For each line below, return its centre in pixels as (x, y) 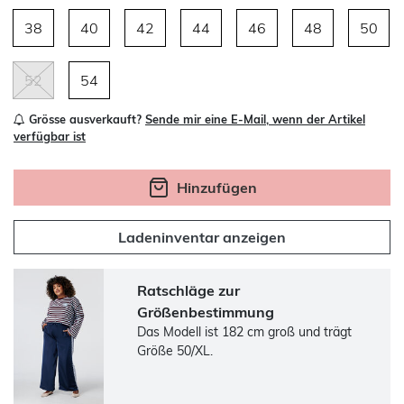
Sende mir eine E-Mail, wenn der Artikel (255, 119)
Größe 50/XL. (175, 350)
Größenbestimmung (206, 312)
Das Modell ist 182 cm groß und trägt (245, 331)
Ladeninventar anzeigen (202, 237)
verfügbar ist (50, 136)
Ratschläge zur (189, 290)
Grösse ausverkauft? (85, 119)
